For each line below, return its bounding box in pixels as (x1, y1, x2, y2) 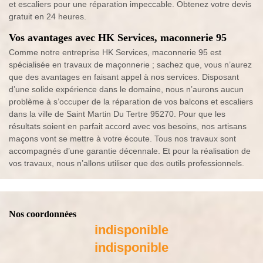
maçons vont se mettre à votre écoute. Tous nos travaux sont (9, 134, 236, 144)
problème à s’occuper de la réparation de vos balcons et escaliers (9, 97, 253, 107)
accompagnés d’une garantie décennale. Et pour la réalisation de (9, 146, 251, 156)
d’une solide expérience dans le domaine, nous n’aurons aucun (9, 85, 244, 95)
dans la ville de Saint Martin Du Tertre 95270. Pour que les (9, 109, 225, 119)
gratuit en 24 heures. (9, 12, 86, 22)
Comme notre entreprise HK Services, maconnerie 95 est (9, 48, 221, 58)
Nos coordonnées (9, 209, 76, 220)
